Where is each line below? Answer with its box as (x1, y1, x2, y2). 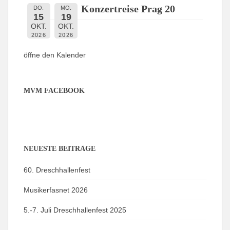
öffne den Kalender (24, 50, 86, 59)
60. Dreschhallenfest (24, 165, 90, 174)
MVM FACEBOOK (24, 86, 85, 94)
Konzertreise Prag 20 (81, 3, 175, 14)
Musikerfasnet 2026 (24, 185, 88, 194)
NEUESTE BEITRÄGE (24, 144, 95, 152)
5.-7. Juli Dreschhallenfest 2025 (24, 205, 126, 214)
